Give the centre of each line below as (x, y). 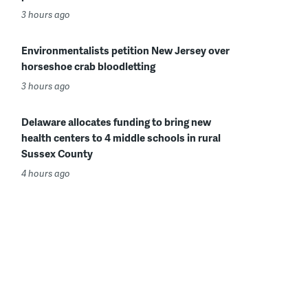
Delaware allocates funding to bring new (116, 122)
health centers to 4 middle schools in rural (121, 137)
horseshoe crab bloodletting (88, 66)
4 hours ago (46, 173)
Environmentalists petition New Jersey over (125, 50)
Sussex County (57, 153)
